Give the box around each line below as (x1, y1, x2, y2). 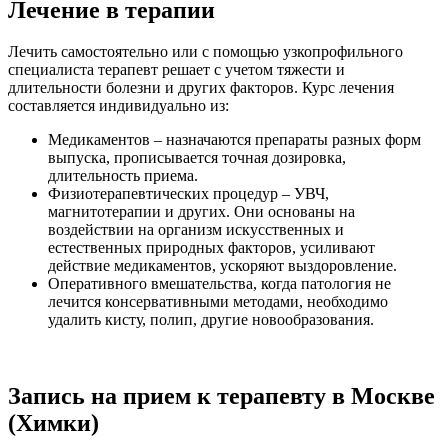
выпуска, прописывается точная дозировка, (48, 149, 346, 167)
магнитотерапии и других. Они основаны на (48, 203, 355, 221)
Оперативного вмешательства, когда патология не (48, 275, 391, 293)
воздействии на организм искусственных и (48, 221, 344, 239)
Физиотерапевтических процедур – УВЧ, (48, 185, 329, 203)
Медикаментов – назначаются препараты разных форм (48, 131, 421, 149)
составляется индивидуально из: (8, 97, 229, 115)
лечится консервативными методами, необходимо (48, 293, 388, 311)
